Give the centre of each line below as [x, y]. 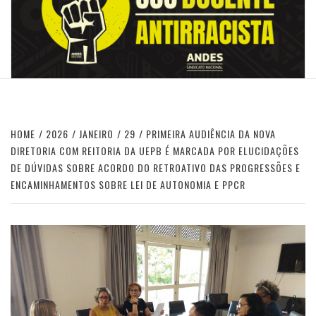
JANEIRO [96, 133]
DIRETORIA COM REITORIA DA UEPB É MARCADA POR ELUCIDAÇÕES [155, 150]
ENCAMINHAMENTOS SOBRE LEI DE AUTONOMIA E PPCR [128, 184]
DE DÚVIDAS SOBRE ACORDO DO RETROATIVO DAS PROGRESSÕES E [156, 167]
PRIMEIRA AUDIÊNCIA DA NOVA [211, 133]
